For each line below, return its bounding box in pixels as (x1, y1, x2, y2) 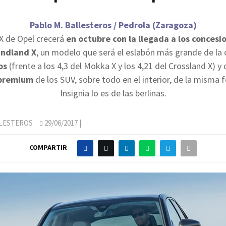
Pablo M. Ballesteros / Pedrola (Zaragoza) (29, 19, 197, 31)
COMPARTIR (29, 143, 67, 152)
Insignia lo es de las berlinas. (60, 87, 166, 99)
